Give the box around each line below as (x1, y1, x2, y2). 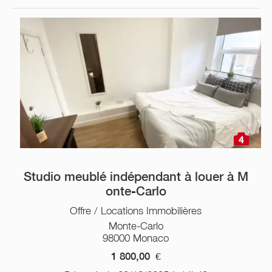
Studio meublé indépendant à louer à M (23, 169, 248, 184)
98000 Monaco (103, 231, 169, 244)
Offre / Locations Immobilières (70, 204, 202, 217)
